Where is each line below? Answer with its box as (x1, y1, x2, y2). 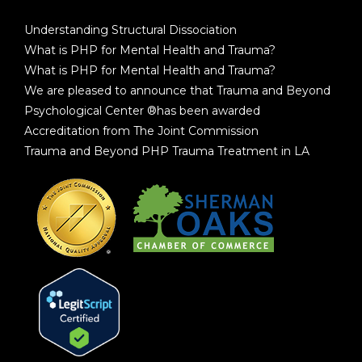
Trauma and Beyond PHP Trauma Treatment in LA (24, 144, 309, 159)
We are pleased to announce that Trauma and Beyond (24, 83, 330, 99)
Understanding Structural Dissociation (24, 23, 237, 38)
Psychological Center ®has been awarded (24, 103, 260, 119)
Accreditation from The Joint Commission (24, 124, 259, 139)
